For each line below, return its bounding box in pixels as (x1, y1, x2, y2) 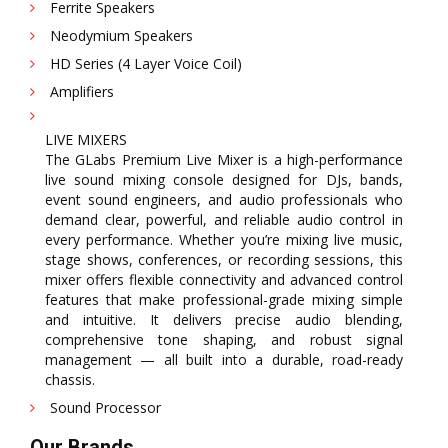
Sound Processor (50, 398, 161, 418)
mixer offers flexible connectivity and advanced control (45, 270, 403, 290)
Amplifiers (50, 82, 114, 102)
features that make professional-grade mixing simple (45, 290, 403, 310)
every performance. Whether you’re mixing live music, (45, 230, 403, 250)
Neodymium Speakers (50, 26, 193, 46)
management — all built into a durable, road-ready (45, 350, 403, 370)
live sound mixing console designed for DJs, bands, (45, 170, 403, 190)
